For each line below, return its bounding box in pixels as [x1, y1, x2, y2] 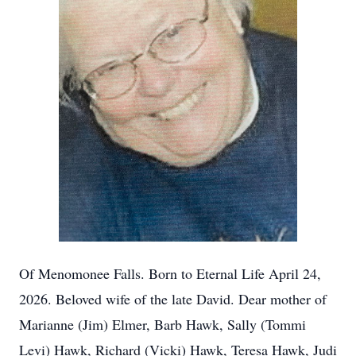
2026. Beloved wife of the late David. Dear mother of [19, 289, 327, 308]
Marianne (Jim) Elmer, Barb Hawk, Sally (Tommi [19, 315, 306, 334]
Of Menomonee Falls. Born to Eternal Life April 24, [19, 264, 321, 283]
